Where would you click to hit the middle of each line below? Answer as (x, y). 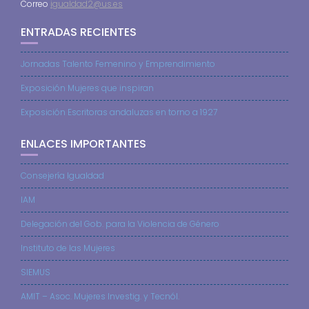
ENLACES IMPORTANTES (83, 143)
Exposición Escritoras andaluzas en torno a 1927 (119, 112)
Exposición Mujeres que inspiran (87, 88)
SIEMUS (36, 272)
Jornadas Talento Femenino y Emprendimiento (118, 63)
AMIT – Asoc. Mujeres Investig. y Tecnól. (100, 296)
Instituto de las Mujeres (68, 248)
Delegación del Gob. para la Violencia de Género (120, 223)
